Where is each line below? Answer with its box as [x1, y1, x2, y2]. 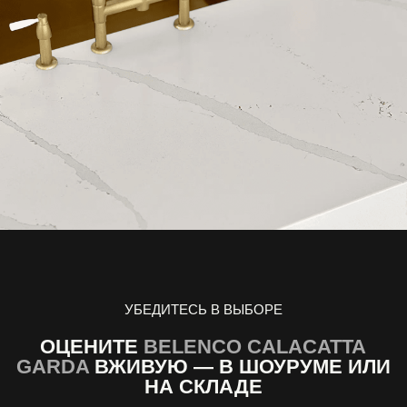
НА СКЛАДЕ [144, 374, 263, 398]
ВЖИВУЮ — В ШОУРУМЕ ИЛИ [88, 354, 391, 378]
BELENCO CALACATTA [144, 334, 367, 358]
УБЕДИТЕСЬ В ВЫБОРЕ [124, 301, 283, 317]
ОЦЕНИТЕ [40, 334, 144, 358]
